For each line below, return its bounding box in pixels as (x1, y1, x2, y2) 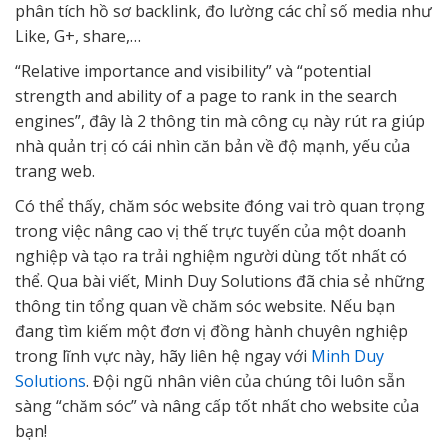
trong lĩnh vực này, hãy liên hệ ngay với (15, 344, 311, 367)
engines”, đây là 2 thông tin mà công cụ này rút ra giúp (15, 109, 425, 132)
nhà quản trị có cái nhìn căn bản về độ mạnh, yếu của (15, 134, 410, 157)
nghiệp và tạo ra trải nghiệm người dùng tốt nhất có (15, 244, 407, 267)
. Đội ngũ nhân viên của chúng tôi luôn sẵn (86, 369, 405, 392)
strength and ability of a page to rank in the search (15, 84, 397, 107)
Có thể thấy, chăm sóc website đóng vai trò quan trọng (15, 194, 425, 217)
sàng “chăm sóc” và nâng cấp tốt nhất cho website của (15, 394, 419, 417)
